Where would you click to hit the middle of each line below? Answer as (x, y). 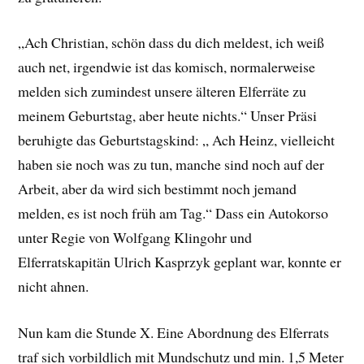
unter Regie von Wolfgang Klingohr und (135, 238)
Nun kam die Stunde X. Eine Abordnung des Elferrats (174, 333)
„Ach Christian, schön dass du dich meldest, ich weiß (171, 43)
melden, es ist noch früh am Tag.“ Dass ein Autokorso (173, 213)
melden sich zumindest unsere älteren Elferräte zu (162, 91)
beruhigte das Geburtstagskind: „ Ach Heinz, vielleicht (177, 140)
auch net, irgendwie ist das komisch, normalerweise (167, 67)
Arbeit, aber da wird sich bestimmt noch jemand (158, 189)
